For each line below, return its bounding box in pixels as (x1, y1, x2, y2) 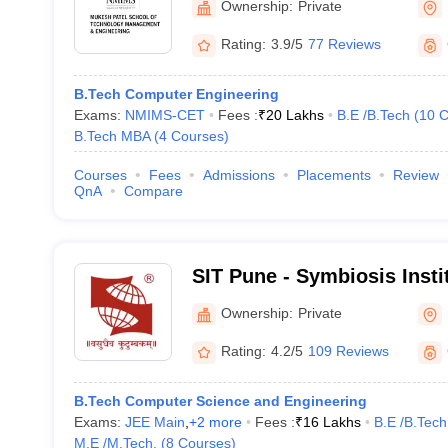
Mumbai (191, 10, 268, 32)
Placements (296, 167, 371, 183)
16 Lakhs (302, 414, 361, 430)
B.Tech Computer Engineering (73, 86, 279, 102)
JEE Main (124, 414, 185, 430)
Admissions (202, 167, 275, 183)
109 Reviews (307, 343, 389, 359)
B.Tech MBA (73, 128, 150, 144)
